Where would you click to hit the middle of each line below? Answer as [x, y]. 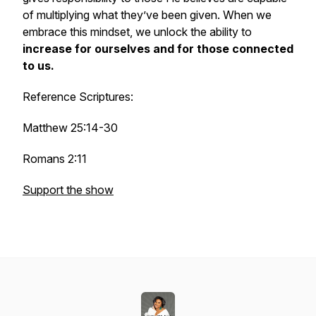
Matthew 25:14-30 [70, 128]
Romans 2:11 [55, 159]
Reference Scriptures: [78, 97]
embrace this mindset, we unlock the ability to [137, 32]
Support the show [68, 190]
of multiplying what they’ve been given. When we [147, 15]
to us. [38, 66]
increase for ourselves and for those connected [158, 49]
